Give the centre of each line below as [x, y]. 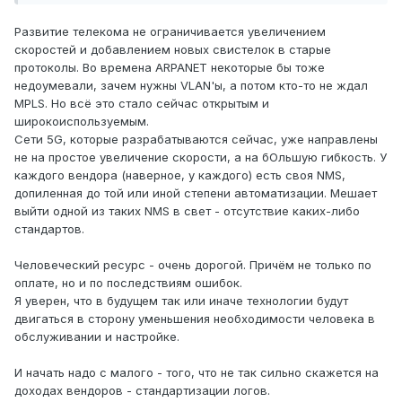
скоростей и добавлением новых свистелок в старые [173, 50]
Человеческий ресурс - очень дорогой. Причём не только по [193, 265]
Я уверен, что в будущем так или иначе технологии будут [181, 301]
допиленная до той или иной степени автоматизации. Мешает [196, 193]
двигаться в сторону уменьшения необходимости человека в [195, 319]
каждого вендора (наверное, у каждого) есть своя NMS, [180, 175]
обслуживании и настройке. [97, 337]
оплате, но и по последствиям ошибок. [128, 283]
